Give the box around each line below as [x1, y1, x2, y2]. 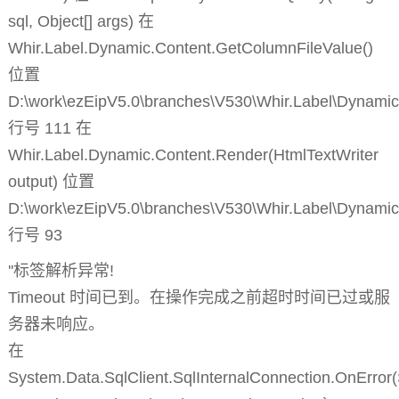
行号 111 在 [7, 119, 92, 138]
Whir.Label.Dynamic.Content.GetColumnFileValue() [7, 39, 373, 58]
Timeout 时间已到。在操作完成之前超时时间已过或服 [7, 289, 390, 307]
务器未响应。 [7, 315, 104, 334]
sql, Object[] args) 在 [7, 12, 154, 31]
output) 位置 [7, 173, 94, 191]
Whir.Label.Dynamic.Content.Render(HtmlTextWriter [7, 146, 379, 165]
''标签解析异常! [7, 262, 114, 281]
